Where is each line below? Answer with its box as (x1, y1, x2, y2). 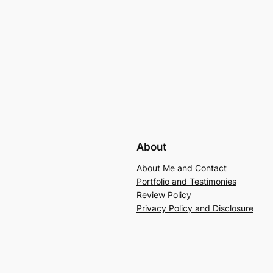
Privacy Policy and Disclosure (136, 202, 253, 213)
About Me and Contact (136, 162, 227, 173)
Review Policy (136, 189, 191, 200)
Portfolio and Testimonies (136, 175, 236, 186)
